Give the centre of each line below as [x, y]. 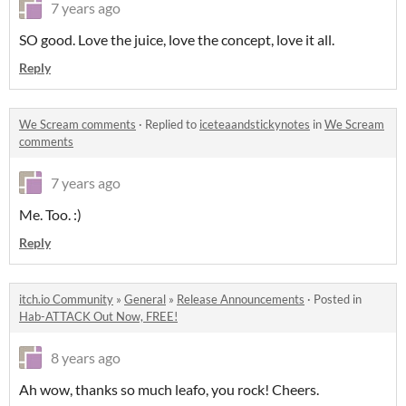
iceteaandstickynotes [255, 125]
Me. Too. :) [50, 215]
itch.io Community [66, 300]
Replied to [172, 125]
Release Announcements [241, 300]
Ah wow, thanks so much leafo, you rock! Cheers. [169, 390]
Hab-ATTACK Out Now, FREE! [98, 317]
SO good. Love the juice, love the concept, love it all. [177, 40]
